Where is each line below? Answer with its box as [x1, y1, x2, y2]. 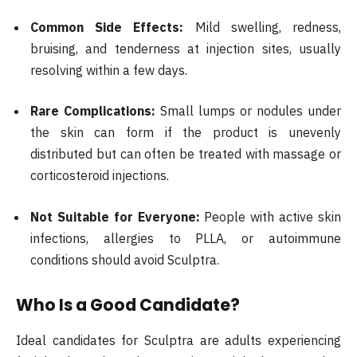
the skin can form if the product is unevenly [30, 124, 341, 141]
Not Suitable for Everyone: [30, 208, 200, 225]
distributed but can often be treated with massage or [30, 146, 341, 163]
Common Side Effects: [30, 18, 184, 35]
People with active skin [199, 208, 342, 225]
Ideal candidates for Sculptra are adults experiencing [16, 331, 341, 348]
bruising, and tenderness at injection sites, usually [30, 40, 341, 57]
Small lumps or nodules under [155, 103, 341, 120]
